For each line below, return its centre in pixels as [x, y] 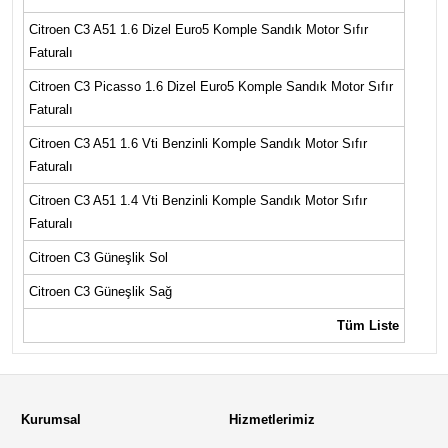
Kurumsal [51, 419]
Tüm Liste [367, 326]
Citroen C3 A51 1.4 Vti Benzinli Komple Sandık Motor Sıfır [197, 201]
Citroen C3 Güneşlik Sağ [102, 292]
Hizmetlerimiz [272, 419]
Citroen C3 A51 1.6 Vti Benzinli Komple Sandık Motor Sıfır [197, 144]
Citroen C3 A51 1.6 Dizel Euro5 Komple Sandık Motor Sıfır [198, 30]
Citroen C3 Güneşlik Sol [100, 258]
